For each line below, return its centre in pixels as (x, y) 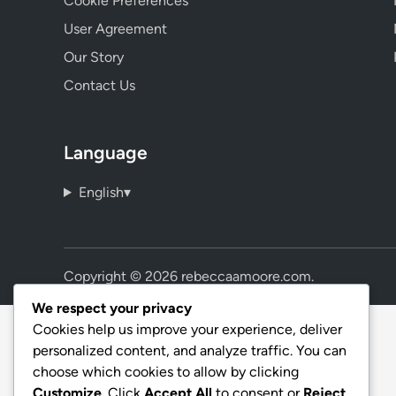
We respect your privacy (112, 308)
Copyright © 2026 (122, 276)
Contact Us (99, 85)
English (101, 192)
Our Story (94, 57)
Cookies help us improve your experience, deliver (187, 330)
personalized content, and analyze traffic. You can (190, 351)
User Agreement (115, 29)
